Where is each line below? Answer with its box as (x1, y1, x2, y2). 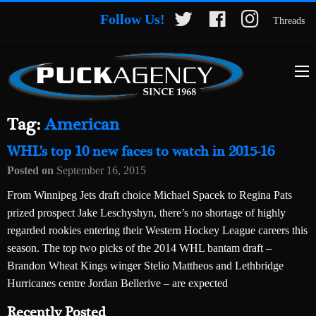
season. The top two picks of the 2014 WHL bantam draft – (7, 242, 272, 255)
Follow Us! (100, 11, 165, 27)
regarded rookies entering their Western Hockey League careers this (7, 224, 308, 237)
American (44, 114, 119, 137)
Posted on (7, 164, 56, 177)
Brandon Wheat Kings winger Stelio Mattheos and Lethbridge (7, 260, 284, 272)
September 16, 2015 (56, 164, 146, 177)
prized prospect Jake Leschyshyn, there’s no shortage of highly (7, 207, 286, 219)
